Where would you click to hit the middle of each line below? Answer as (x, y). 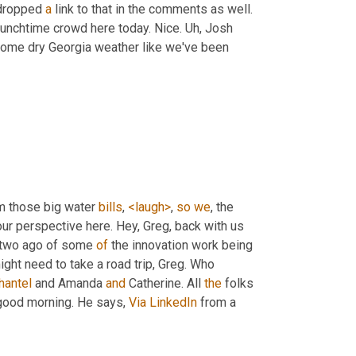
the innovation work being (180, 246)
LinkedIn (173, 303)
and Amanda (69, 284)
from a (217, 303)
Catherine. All (165, 284)
